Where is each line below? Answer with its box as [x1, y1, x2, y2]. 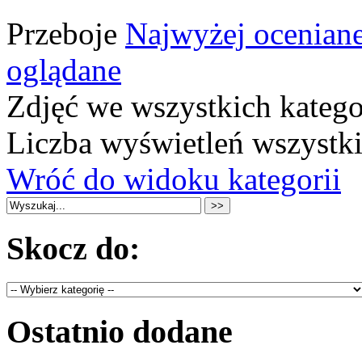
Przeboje [6, 16, 125, 52]
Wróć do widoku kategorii [6, 162, 341, 197]
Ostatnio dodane [6, 314, 233, 351]
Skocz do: [6, 229, 140, 267]
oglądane [6, 53, 121, 88]
